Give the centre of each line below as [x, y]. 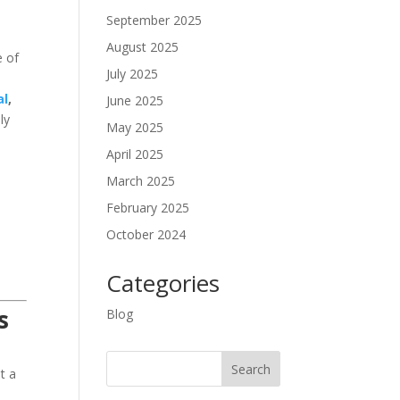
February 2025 [148, 208]
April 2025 [135, 154]
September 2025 [154, 20]
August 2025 [143, 47]
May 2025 [135, 127]
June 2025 [135, 100]
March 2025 [141, 181]
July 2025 [133, 74]
